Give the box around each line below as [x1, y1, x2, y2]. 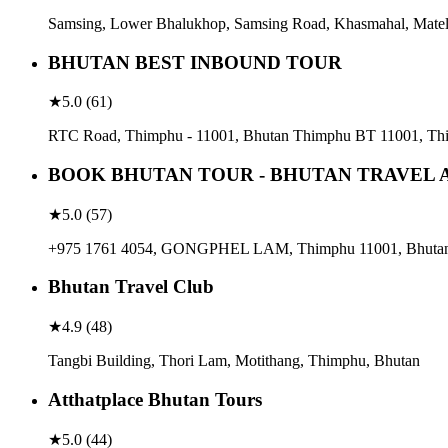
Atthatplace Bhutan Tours [48, 388, 262, 410]
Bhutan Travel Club [48, 276, 214, 298]
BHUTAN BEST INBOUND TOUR [48, 51, 342, 73]
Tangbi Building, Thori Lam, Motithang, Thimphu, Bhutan [48, 352, 420, 370]
